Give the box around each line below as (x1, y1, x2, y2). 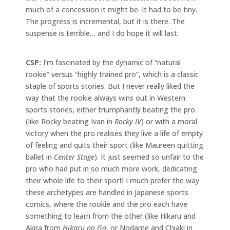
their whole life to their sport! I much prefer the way (26, 175, 199, 185)
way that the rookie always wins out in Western (26, 92, 185, 103)
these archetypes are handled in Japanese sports (26, 187, 188, 197)
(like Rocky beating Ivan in (26, 116, 114, 126)
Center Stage (54, 151, 94, 162)
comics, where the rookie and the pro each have (26, 199, 187, 209)
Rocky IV (114, 116, 141, 126)
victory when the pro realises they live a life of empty (26, 128, 203, 138)
